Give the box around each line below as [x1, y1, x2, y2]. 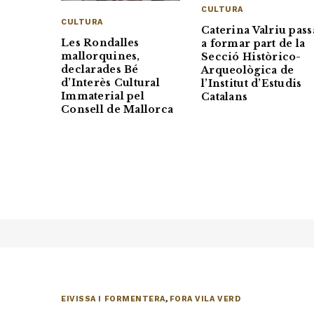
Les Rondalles [61, 36, 139, 50]
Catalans [201, 90, 248, 104]
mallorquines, [61, 50, 140, 63]
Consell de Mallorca [61, 103, 174, 116]
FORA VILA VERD [169, 294, 241, 303]
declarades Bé [61, 63, 139, 76]
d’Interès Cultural [61, 76, 161, 90]
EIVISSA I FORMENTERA [61, 294, 165, 303]
